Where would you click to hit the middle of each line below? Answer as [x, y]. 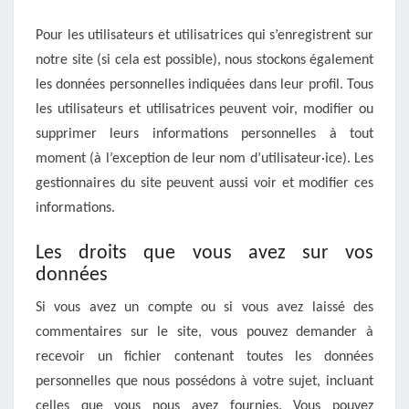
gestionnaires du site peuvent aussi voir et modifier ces [204, 184]
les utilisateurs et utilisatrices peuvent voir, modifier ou [204, 110]
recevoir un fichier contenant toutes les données [204, 357]
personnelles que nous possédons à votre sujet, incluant [204, 382]
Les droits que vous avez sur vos [204, 253]
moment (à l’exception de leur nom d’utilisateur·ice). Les [204, 159]
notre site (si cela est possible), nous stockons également [204, 60]
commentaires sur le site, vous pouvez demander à [204, 332]
